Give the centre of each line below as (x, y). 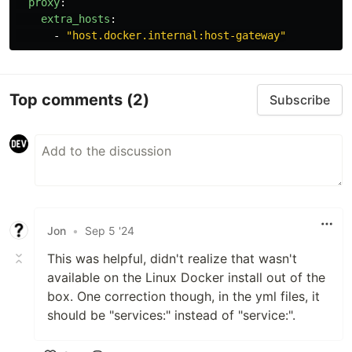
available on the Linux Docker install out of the (186, 277)
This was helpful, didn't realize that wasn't (172, 258)
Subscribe (300, 100)
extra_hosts (75, 19)
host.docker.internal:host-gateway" (179, 35)
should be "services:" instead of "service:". (171, 315)
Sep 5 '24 (110, 230)
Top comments (68, 99)
